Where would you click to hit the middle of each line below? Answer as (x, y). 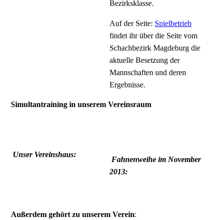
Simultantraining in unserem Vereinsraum (81, 104)
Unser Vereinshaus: (45, 154)
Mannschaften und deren (148, 72)
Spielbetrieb (173, 23)
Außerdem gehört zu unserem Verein (73, 214)
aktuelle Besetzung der (145, 60)
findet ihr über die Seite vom (154, 35)
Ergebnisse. (128, 84)
